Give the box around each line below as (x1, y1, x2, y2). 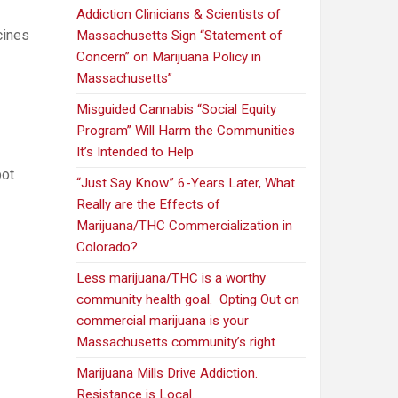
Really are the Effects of (76, 196, 221, 213)
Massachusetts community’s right (76, 334, 276, 351)
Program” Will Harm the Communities (76, 123, 296, 139)
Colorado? (76, 239, 139, 256)
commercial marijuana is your (76, 313, 250, 330)
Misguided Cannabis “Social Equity (76, 101, 277, 118)
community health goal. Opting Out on (76, 291, 300, 308)
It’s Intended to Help (76, 144, 195, 161)
